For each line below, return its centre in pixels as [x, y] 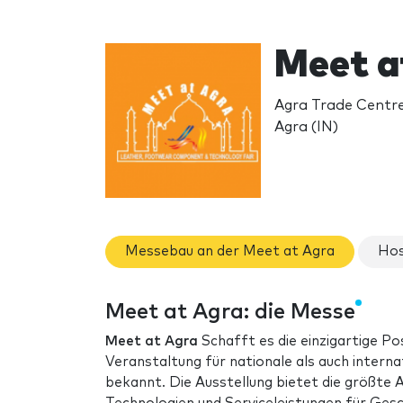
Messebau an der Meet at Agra [230, 252]
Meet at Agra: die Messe [230, 312]
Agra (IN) [306, 126]
